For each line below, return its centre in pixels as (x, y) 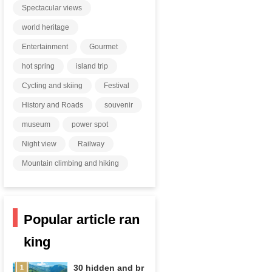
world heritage (46, 27)
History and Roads (53, 105)
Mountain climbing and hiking (71, 163)
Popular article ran (82, 219)
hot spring (39, 66)
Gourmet (104, 47)
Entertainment (45, 47)
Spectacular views (52, 8)
